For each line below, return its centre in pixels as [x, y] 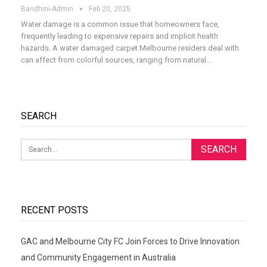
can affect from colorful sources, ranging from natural [114, 60]
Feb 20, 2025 [110, 9]
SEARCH [39, 116]
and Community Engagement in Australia [98, 257]
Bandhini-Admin [48, 9]
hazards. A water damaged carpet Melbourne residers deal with [130, 48]
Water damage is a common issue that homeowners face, [120, 24]
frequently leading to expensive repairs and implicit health [119, 36]
